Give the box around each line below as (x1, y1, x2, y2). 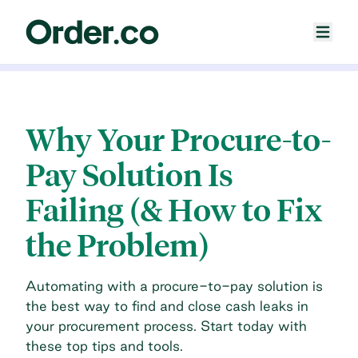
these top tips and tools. (26, 337, 183, 353)
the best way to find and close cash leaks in (26, 297, 308, 313)
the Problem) (26, 226, 209, 265)
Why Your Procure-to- (26, 121, 331, 159)
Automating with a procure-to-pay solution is (26, 277, 323, 293)
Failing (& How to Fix (26, 191, 322, 229)
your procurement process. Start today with (26, 317, 307, 333)
